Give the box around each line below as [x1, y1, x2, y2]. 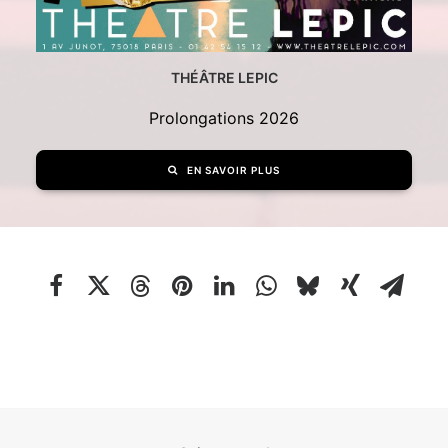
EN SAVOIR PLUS [187, 164, 280, 176]
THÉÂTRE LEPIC [170, 69, 278, 86]
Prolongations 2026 [149, 108, 299, 128]
